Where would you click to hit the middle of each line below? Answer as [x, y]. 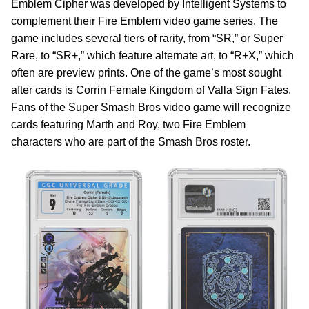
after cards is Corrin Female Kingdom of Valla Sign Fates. [151, 90]
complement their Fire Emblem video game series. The [144, 21]
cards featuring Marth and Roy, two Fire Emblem [128, 124]
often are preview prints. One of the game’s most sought [146, 73]
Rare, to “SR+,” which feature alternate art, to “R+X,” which [152, 56]
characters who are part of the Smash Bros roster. [131, 142]
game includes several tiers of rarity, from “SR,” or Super [147, 38]
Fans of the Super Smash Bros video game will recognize [151, 107]
